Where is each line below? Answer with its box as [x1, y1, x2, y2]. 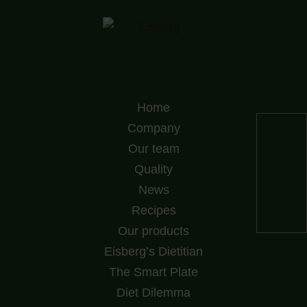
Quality [134, 162, 173, 177]
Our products [118, 224, 189, 238]
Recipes [131, 204, 176, 218]
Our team [127, 142, 180, 156]
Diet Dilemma [116, 286, 191, 300]
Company [127, 121, 180, 136]
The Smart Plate [109, 265, 198, 280]
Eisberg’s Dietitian [104, 245, 203, 259]
